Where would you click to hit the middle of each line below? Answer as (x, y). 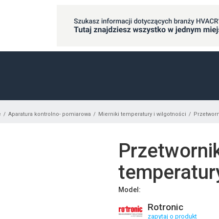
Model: (130, 190)
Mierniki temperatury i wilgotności (142, 114)
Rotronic (165, 207)
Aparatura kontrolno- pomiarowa (50, 114)
